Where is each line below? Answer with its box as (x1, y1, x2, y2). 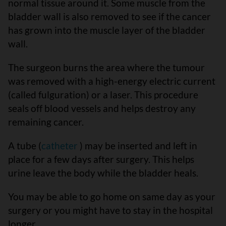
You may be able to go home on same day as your (8, 191, 215, 202)
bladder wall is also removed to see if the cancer (8, 11, 211, 22)
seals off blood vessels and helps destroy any (8, 102, 196, 114)
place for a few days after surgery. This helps (8, 153, 194, 165)
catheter (41, 140, 78, 151)
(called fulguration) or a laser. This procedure (8, 89, 198, 100)
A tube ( (8, 140, 41, 151)
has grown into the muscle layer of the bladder (8, 24, 205, 36)
